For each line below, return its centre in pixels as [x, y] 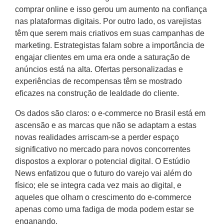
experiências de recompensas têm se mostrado [98, 81]
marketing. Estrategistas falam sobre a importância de [110, 45]
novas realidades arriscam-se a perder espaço [97, 137]
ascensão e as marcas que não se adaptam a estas [106, 125]
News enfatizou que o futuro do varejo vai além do [103, 173]
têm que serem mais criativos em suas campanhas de [110, 33]
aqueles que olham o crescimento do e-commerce [103, 197]
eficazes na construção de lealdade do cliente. [97, 93]
